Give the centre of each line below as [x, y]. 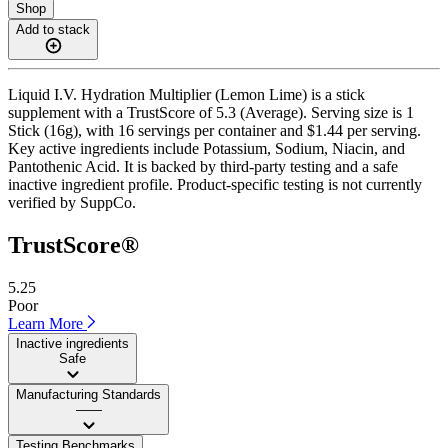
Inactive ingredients [72, 343]
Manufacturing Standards [88, 394]
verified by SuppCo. [72, 202]
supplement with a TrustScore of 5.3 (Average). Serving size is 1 [211, 112]
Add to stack [53, 29]
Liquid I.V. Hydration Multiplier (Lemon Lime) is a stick [186, 94]
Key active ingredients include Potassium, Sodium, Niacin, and [206, 148]
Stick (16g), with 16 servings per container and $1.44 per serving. [214, 130]
